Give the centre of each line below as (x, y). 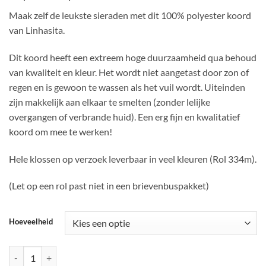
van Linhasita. (37, 30)
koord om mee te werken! (61, 131)
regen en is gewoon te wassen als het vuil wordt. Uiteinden (127, 87)
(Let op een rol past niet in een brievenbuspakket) (109, 186)
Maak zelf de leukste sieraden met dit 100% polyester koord (130, 15)
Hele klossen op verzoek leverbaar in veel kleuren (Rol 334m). (133, 159)
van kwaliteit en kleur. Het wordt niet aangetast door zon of (129, 72)
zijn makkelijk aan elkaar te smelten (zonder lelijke (110, 102)
